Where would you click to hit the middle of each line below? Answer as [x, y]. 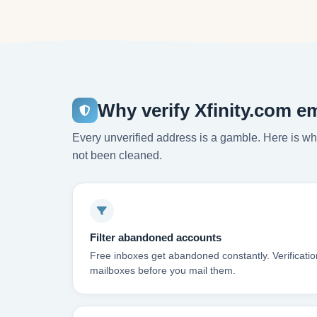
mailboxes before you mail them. [163, 271]
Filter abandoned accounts [156, 237]
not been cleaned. [117, 155]
